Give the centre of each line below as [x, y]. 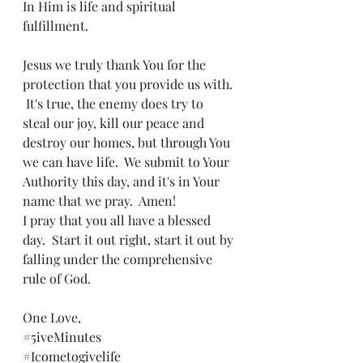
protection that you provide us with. [129, 84]
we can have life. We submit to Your [128, 162]
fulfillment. [56, 26]
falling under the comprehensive [119, 259]
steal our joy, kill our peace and [115, 123]
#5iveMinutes [62, 337]
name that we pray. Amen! [99, 201]
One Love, [52, 317]
